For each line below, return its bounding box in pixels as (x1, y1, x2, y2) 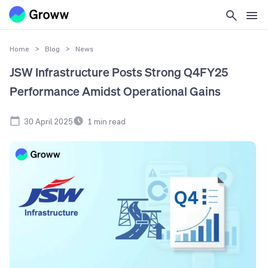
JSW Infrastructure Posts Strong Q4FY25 (10, 64, 228, 81)
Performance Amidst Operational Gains (10, 83, 221, 100)
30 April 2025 (24, 115, 73, 127)
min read (92, 115, 126, 127)
